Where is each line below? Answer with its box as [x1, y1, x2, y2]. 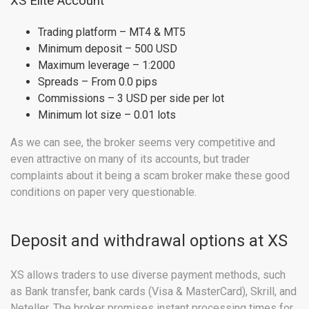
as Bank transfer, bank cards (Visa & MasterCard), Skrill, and [10, 285, 297, 299]
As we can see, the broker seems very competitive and [10, 136, 275, 150]
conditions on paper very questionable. [10, 186, 197, 199]
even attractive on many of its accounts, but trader [10, 152, 250, 166]
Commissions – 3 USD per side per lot [38, 92, 224, 106]
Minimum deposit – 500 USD [38, 42, 177, 56]
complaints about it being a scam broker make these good [10, 169, 290, 183]
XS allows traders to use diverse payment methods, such [10, 268, 286, 282]
